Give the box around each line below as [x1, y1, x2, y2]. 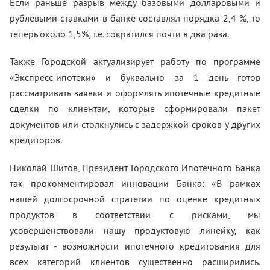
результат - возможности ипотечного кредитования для [10, 240, 260, 252]
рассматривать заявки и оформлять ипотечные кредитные [10, 87, 260, 99]
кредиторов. [10, 134, 62, 146]
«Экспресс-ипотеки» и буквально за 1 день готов [10, 71, 260, 83]
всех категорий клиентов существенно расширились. [10, 256, 260, 268]
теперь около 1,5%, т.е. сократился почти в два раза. [10, 28, 229, 40]
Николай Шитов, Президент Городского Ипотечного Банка [10, 162, 260, 174]
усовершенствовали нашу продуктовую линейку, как [10, 224, 260, 236]
